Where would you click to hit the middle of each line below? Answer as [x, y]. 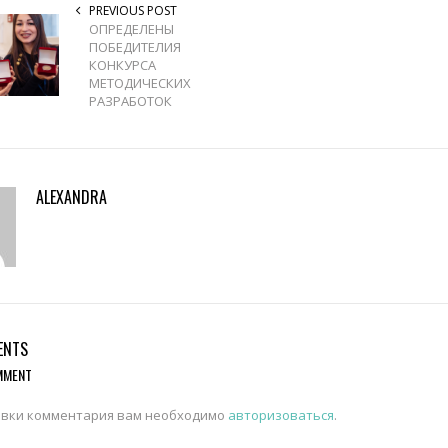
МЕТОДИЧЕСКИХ [140, 82]
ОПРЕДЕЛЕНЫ [131, 28]
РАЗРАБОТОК [130, 100]
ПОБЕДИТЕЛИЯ [135, 46]
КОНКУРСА [122, 64]
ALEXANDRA [71, 196]
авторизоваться [281, 414]
